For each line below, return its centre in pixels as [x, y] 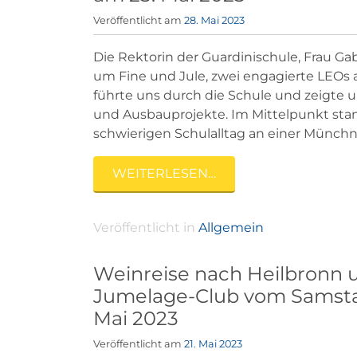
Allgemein [231, 227]
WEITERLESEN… [164, 173]
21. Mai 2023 [213, 343]
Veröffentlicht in [146, 227]
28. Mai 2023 [214, 21]
